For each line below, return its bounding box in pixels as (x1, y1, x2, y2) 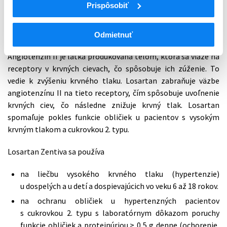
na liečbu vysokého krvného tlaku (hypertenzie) (20, 169, 219, 179)
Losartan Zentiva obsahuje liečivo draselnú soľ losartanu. (8, 5, 219, 15)
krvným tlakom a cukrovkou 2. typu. (8, 124, 129, 134)
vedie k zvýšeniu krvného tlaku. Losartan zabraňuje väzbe (8, 75, 219, 86)
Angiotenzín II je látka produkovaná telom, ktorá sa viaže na (8, 51, 219, 61)
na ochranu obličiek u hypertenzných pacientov (20, 196, 219, 206)
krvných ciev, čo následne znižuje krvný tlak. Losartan (8, 100, 219, 110)
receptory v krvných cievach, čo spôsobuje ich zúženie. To (8, 63, 219, 73)
